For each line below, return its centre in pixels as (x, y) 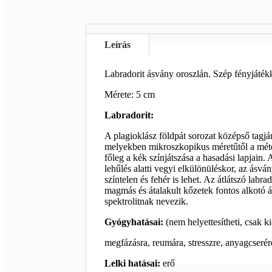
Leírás (117, 45)
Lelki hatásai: (133, 263)
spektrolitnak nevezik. (146, 202)
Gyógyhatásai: (135, 222)
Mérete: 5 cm (129, 95)
